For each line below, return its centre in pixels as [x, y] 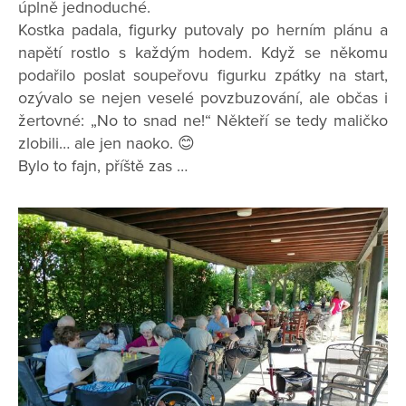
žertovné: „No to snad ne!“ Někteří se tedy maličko [203, 121]
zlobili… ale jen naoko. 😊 [106, 144]
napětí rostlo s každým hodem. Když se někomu [203, 53]
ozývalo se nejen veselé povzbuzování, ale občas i [203, 98]
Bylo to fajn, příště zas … [103, 166]
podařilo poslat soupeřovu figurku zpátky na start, [203, 76]
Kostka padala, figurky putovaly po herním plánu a [203, 30]
